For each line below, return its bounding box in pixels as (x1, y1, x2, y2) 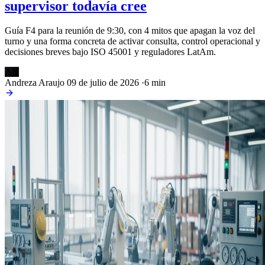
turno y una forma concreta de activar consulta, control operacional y (5, 36, 260, 47)
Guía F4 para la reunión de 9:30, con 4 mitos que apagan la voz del (5, 25, 255, 36)
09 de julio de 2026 (67, 77, 139, 88)
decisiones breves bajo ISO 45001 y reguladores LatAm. (5, 47, 216, 57)
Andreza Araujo (5, 77, 64, 88)
